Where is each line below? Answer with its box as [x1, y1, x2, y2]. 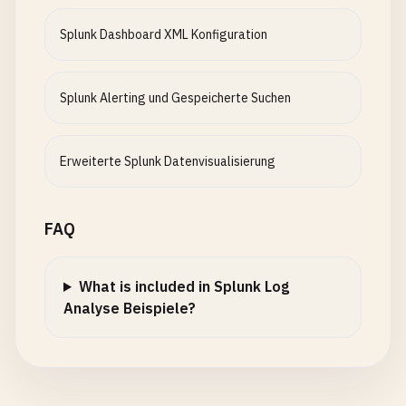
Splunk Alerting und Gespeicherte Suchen [60, 90, 291, 106]
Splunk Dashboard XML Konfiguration [60, 26, 267, 43]
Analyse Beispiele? [63, 299, 196, 317]
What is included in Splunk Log [78, 277, 289, 295]
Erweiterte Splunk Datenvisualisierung [60, 153, 275, 169]
